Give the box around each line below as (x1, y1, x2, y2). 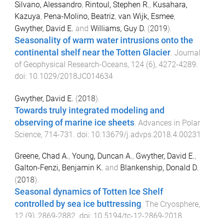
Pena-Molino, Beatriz (44, 11, 115, 21)
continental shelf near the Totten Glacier (15, 47, 170, 57)
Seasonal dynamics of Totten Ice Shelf (15, 187, 163, 197)
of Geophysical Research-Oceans (15, 59, 127, 69)
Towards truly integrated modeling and (15, 105, 164, 115)
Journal (174, 48, 200, 57)
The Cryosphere (145, 200, 199, 209)
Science (15, 129, 41, 139)
